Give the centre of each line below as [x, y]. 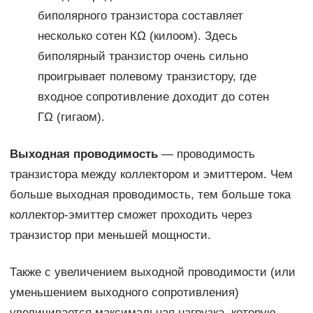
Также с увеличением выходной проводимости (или [152, 272]
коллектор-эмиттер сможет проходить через [131, 215]
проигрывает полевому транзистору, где [147, 77]
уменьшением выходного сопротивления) [124, 293]
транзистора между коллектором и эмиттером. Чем [151, 175]
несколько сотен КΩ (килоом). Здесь [137, 36]
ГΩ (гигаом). [71, 117]
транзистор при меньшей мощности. [110, 235]
